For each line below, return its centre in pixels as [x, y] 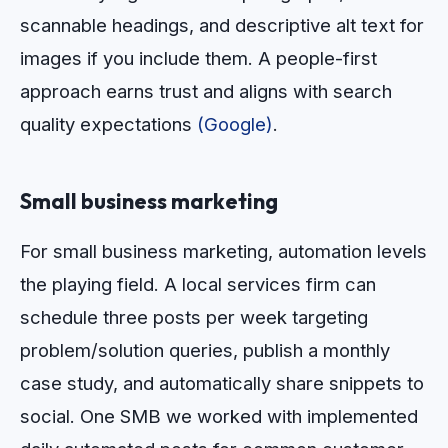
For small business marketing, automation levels [223, 251]
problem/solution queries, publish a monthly [205, 350]
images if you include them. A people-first [198, 58]
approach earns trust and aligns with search [206, 91]
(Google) [235, 124]
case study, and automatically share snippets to [222, 383]
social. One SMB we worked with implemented [219, 416]
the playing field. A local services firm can [198, 284]
